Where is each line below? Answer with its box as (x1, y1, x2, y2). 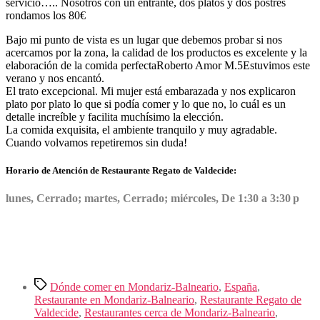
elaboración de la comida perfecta (6, 59, 156, 71)
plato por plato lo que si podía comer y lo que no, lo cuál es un (6, 97, 286, 110)
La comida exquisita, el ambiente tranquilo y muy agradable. (6, 123, 277, 136)
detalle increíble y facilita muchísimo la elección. (6, 110, 224, 123)
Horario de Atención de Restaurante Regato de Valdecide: (6, 164, 236, 176)
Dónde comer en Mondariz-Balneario (50, 281, 219, 294)
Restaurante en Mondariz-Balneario (34, 294, 194, 306)
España (224, 281, 257, 294)
